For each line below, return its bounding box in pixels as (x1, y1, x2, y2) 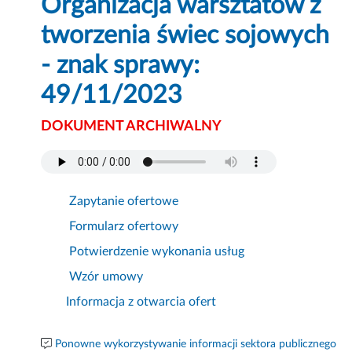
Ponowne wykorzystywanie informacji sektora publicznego (55, 339, 337, 350)
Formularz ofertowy (69, 220, 179, 233)
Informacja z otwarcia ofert (66, 295, 217, 309)
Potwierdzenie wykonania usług (69, 245, 245, 258)
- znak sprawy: (41, 53, 200, 79)
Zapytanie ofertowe (69, 195, 179, 208)
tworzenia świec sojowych (41, 23, 330, 49)
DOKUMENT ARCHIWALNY (41, 119, 222, 134)
